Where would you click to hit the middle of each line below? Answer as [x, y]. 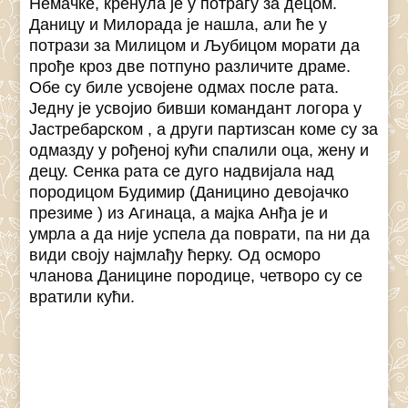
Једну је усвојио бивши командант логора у [196, 109]
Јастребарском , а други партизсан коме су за [204, 130]
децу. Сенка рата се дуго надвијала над [182, 172]
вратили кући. [82, 297]
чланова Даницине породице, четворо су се [196, 276]
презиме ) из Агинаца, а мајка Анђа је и [179, 214]
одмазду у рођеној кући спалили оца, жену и [199, 151]
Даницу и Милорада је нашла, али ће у [178, 25]
